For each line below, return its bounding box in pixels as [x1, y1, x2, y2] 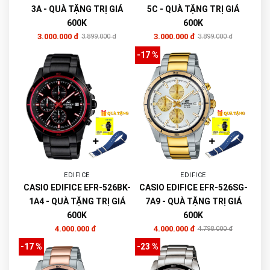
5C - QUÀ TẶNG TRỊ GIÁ [147, 4, 239, 14]
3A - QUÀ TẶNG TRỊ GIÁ [31, 4, 123, 14]
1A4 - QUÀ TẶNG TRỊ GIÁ [28, 196, 125, 206]
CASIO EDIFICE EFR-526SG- [139, 182, 248, 192]
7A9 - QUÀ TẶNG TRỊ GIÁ [145, 196, 242, 206]
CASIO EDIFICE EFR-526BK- [23, 182, 131, 192]
